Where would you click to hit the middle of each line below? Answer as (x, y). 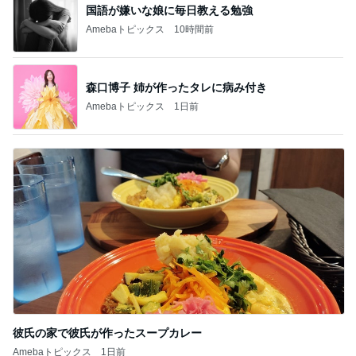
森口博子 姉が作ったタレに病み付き (176, 87)
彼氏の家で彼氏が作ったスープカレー (107, 333)
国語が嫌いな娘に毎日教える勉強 (169, 10)
